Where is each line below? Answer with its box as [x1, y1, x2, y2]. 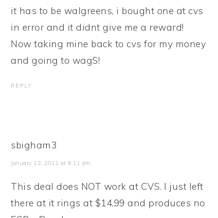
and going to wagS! [11, 54, 100, 66]
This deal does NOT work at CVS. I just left [11, 181, 203, 192]
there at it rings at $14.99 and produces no [11, 197, 205, 209]
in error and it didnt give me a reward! [11, 21, 184, 33]
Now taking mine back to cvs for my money [11, 38, 206, 50]
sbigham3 [11, 139, 57, 151]
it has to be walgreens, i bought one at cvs [11, 5, 203, 17]
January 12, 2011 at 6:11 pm [11, 160, 91, 166]
